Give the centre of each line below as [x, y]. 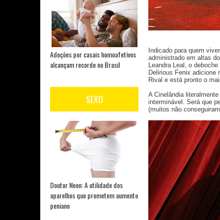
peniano [60, 206]
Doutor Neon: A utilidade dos [86, 185]
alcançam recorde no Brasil [85, 64]
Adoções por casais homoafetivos [93, 54]
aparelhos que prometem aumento [94, 195]
